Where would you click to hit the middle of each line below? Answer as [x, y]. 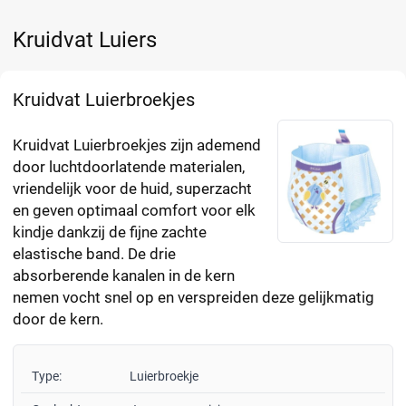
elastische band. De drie [94, 254]
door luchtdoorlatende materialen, [129, 167]
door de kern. [60, 319]
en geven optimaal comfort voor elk [134, 211]
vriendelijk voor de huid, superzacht [132, 189]
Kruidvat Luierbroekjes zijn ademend [137, 145]
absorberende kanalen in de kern [124, 276]
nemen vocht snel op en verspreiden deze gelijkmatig [193, 298]
